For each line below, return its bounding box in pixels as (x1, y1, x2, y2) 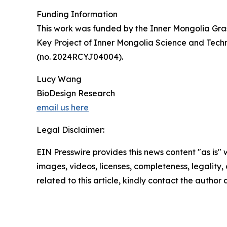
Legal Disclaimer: (36, 125, 104, 135)
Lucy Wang (36, 74, 82, 84)
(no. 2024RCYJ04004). (36, 52, 123, 62)
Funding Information (36, 9, 118, 19)
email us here (36, 102, 89, 112)
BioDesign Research (36, 88, 115, 98)
